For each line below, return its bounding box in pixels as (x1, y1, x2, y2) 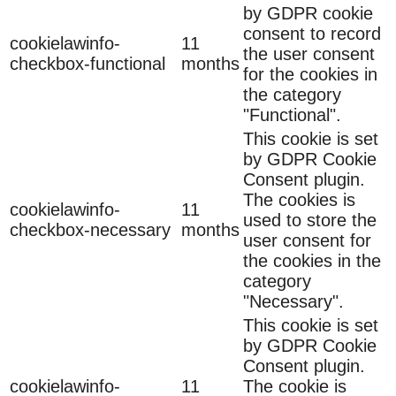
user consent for (243, 230, 371, 250)
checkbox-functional (10, 53, 165, 73)
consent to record (243, 23, 381, 43)
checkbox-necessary (10, 219, 171, 240)
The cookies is (243, 189, 355, 209)
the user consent (243, 43, 375, 64)
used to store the (243, 209, 377, 230)
